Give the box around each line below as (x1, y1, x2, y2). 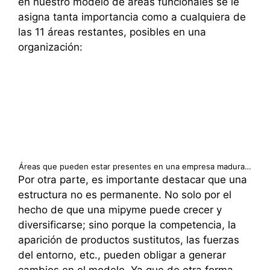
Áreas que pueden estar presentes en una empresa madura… (19, 161, 251, 171)
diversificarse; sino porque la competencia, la (18, 218, 236, 231)
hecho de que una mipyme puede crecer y (18, 203, 222, 216)
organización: (18, 41, 83, 54)
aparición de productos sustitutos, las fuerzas (18, 233, 239, 246)
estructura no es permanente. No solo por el (18, 188, 231, 201)
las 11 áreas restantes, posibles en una (18, 26, 206, 39)
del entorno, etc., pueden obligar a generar (18, 248, 226, 261)
